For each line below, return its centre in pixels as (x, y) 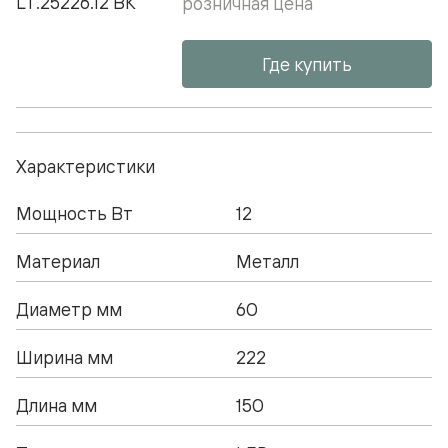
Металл (267, 260)
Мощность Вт (74, 212)
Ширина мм (64, 356)
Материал (58, 260)
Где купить (307, 63)
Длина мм (56, 404)
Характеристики (85, 165)
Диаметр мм (69, 308)
